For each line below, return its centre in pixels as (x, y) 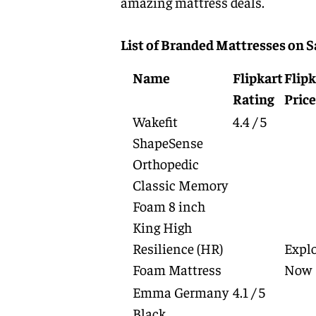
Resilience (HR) (177, 248)
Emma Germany (180, 292)
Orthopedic (165, 163)
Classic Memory (180, 184)
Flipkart (257, 77)
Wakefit (155, 121)
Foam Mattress (177, 269)
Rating (253, 98)
